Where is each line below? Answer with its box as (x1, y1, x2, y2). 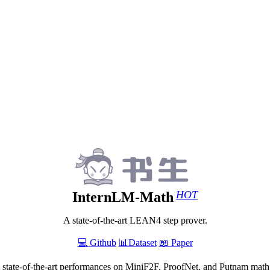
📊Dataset (118, 237, 157, 248)
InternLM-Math (72, 189, 174, 206)
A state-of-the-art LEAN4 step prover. (63, 215, 207, 226)
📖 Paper (159, 237, 193, 248)
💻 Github (77, 237, 116, 248)
